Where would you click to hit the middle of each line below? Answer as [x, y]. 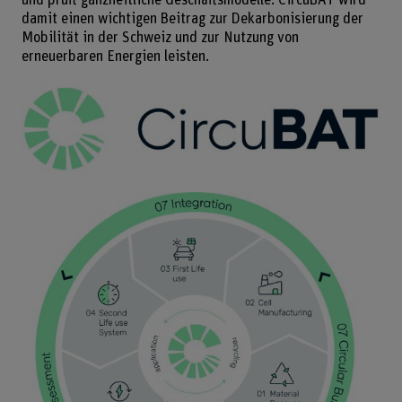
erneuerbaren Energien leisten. [115, 56]
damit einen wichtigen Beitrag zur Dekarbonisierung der [192, 18]
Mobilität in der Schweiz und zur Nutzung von [160, 37]
